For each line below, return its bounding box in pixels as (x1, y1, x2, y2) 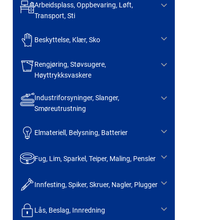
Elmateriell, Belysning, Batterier (34, 128, 128, 137)
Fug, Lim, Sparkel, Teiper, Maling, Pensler (34, 154, 156, 163)
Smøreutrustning (34, 104, 86, 112)
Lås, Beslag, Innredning (34, 206, 105, 215)
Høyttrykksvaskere (34, 71, 91, 79)
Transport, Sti (34, 11, 75, 20)
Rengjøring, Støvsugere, (34, 60, 106, 68)
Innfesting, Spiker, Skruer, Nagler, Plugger (34, 180, 158, 189)
